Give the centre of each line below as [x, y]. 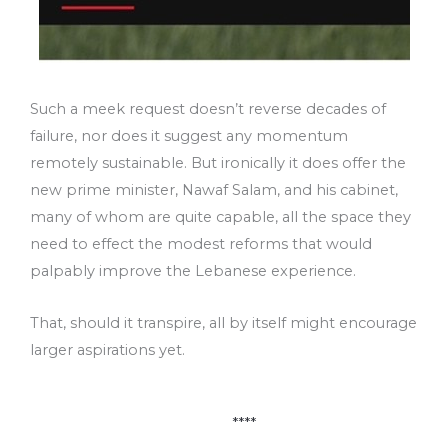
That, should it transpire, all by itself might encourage [223, 323]
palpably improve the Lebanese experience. [193, 270]
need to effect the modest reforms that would [201, 243]
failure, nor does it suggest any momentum [189, 135]
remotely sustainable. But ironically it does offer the [218, 162]
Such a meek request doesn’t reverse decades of [208, 108]
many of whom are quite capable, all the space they [220, 216]
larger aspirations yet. [107, 350]
